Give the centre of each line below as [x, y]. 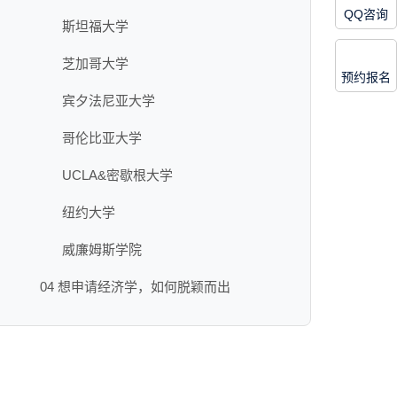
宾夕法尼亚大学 [108, 101]
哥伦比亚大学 [101, 138]
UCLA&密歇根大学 [117, 175]
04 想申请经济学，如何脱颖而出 [135, 287]
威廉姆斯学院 [101, 249]
